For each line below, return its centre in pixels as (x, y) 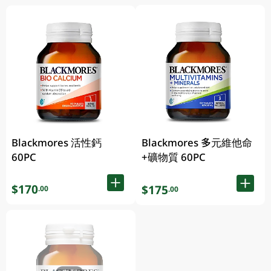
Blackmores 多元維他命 (197, 142)
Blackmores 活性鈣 (57, 142)
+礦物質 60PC (173, 157)
